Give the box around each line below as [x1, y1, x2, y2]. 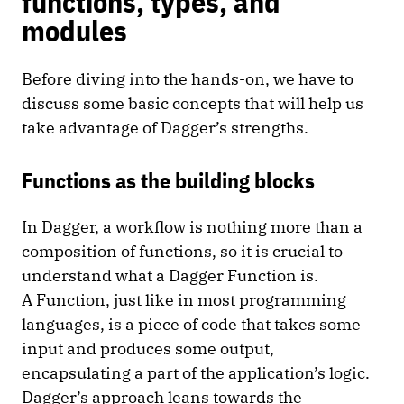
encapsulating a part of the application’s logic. [22, 363, 373, 383]
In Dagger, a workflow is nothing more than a [22, 216, 363, 237]
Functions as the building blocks [22, 166, 319, 195]
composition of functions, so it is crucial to [22, 241, 343, 262]
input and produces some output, [22, 338, 274, 359]
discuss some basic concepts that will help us [22, 93, 363, 114]
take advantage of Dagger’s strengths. [22, 117, 316, 138]
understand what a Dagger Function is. [22, 265, 322, 286]
